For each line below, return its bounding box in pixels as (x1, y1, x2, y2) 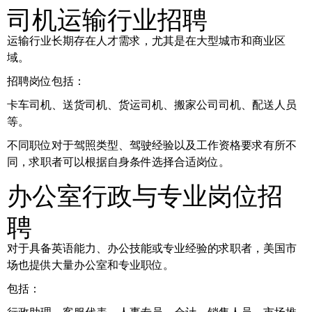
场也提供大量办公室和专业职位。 (7, 258, 174, 272)
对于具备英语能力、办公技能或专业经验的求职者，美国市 (7, 241, 297, 255)
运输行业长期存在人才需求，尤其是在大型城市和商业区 (7, 33, 286, 47)
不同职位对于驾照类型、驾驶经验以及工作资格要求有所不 (7, 138, 297, 152)
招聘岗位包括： (7, 74, 85, 88)
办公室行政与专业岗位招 (7, 174, 283, 212)
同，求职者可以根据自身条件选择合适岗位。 (7, 155, 230, 169)
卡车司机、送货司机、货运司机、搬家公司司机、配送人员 (7, 97, 297, 111)
